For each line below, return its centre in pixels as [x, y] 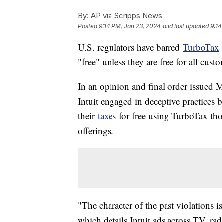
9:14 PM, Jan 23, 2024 [130, 26]
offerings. [96, 131]
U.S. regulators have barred [130, 47]
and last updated [186, 26]
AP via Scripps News [125, 16]
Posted [88, 26]
